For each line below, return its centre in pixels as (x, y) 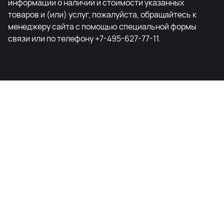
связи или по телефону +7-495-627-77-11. (84, 39)
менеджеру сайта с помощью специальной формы (102, 27)
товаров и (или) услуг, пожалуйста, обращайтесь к (102, 15)
